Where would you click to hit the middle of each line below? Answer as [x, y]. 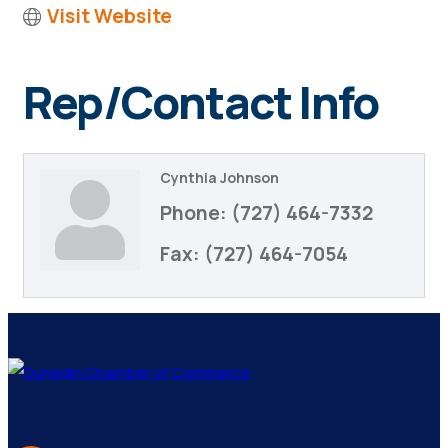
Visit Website [109, 16]
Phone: [193, 213]
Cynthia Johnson [219, 178]
